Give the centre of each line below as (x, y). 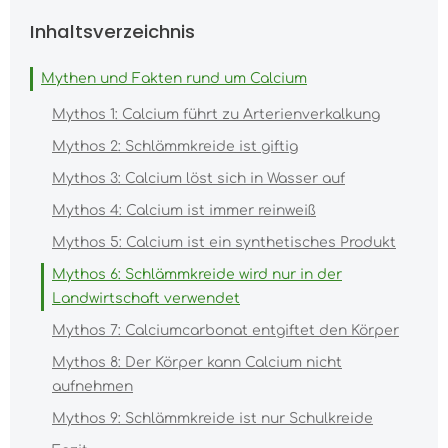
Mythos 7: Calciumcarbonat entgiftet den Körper (225, 330)
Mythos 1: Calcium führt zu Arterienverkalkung (216, 114)
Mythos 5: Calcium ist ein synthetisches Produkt (224, 242)
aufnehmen (92, 386)
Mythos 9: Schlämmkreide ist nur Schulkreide (212, 418)
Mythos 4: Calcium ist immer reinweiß (184, 210)
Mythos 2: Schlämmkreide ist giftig (175, 146)
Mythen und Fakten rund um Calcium (174, 78)
